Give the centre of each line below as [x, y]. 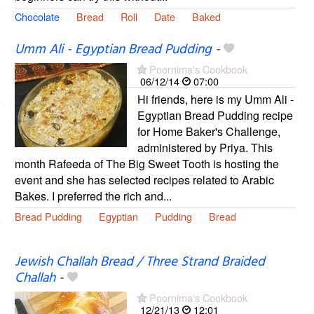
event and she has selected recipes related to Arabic [144, 179]
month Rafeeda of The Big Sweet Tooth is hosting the [146, 163]
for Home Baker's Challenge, [209, 131]
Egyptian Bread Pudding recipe [215, 115]
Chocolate [37, 17]
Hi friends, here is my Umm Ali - [215, 99]
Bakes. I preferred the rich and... [93, 196]
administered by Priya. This [205, 147]
